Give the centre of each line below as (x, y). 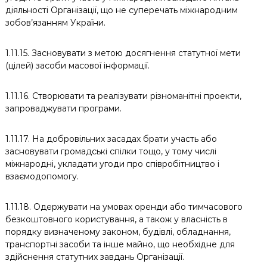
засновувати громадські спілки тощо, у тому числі (111, 151)
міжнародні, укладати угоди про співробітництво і (112, 164)
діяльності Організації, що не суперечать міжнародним (121, 10)
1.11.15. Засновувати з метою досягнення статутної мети (123, 53)
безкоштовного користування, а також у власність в (116, 219)
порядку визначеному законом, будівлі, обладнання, (118, 232)
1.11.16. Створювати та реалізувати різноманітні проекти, (123, 96)
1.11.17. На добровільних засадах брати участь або (111, 139)
